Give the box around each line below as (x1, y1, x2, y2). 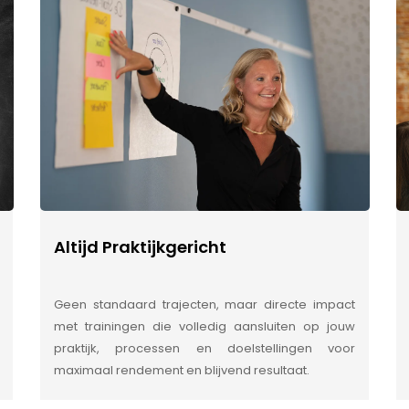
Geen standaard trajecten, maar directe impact (54, 296, 355, 314)
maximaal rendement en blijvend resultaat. (54, 362, 309, 380)
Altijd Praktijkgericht (54, 236, 226, 259)
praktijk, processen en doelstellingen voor (54, 340, 355, 358)
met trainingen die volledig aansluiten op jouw (54, 318, 355, 336)
